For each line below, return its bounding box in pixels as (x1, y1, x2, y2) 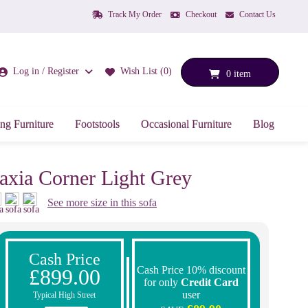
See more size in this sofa (47, 197, 157, 209)
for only (143, 276, 181, 288)
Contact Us (237, 10, 276, 19)
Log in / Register (13, 65, 79, 76)
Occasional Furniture (141, 118, 232, 130)
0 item (226, 68, 251, 79)
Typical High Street (33, 289, 96, 300)
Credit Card (180, 276, 239, 288)
